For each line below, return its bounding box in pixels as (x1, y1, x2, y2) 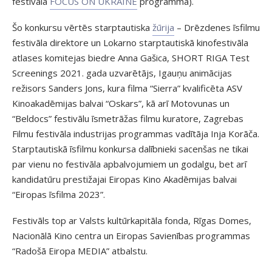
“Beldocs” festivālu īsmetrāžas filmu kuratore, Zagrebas (12, 112, 243, 124)
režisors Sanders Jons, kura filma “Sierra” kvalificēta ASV (12, 81, 242, 94)
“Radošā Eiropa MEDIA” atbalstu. (12, 244, 148, 257)
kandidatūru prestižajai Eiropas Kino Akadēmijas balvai (12, 172, 237, 185)
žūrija (152, 21, 174, 33)
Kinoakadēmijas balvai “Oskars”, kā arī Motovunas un (12, 97, 229, 109)
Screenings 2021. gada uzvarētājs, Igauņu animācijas (12, 66, 232, 79)
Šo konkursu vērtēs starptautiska (12, 21, 152, 33)
